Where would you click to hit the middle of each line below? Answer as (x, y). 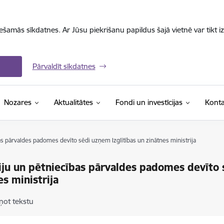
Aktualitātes (73, 102)
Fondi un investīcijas (149, 102)
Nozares (17, 102)
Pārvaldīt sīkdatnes (64, 66)
